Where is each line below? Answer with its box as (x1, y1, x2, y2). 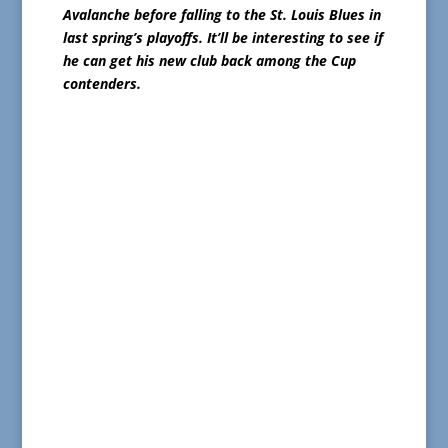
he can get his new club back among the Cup (62, 51, 356, 71)
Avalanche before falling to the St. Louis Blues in (62, 5, 381, 25)
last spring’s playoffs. (62, 28, 207, 48)
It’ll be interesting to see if (206, 28, 383, 48)
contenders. (62, 74, 141, 94)
